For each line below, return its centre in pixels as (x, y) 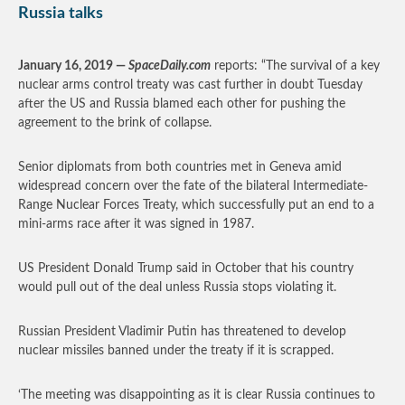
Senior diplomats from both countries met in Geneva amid (180, 167)
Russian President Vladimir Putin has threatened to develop (182, 332)
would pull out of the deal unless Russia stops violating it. (177, 287)
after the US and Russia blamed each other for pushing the (182, 104)
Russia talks (61, 14)
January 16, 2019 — (73, 66)
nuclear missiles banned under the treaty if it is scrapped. (176, 351)
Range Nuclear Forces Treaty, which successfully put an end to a (196, 205)
